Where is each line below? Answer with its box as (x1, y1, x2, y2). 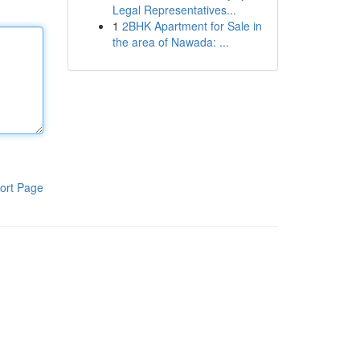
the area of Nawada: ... (112, 34, 229, 50)
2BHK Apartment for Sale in (121, 18, 262, 34)
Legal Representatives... (112, 2, 236, 18)
